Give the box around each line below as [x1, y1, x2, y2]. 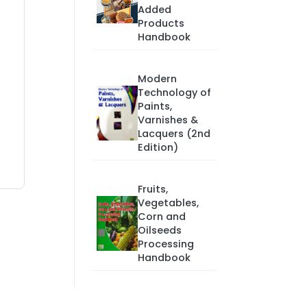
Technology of [137, 86, 211, 99]
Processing [137, 237, 194, 251]
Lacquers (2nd [137, 127, 210, 140]
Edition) [137, 140, 178, 154]
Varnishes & [137, 113, 198, 127]
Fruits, [137, 182, 168, 196]
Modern [137, 72, 177, 86]
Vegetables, [137, 196, 199, 210]
